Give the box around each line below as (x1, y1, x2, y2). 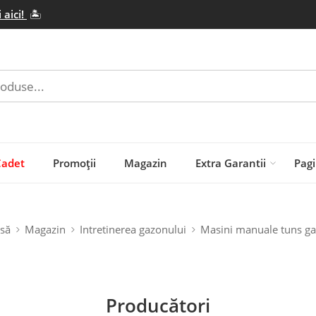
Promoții (53, 156, 96, 170)
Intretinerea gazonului (80, 222, 186, 236)
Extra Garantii (195, 156, 266, 170)
